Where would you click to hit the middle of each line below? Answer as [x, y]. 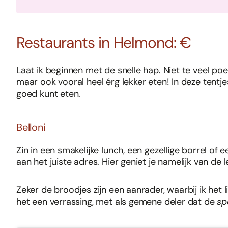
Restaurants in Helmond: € [104, 43]
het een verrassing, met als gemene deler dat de [117, 202]
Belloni [31, 127]
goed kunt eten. [49, 94]
